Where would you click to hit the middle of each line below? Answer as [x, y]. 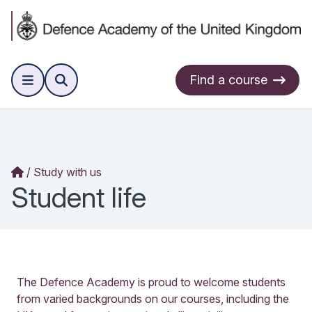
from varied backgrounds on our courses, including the [153, 298]
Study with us [68, 172]
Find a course [228, 80]
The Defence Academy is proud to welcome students [151, 282]
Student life [79, 197]
